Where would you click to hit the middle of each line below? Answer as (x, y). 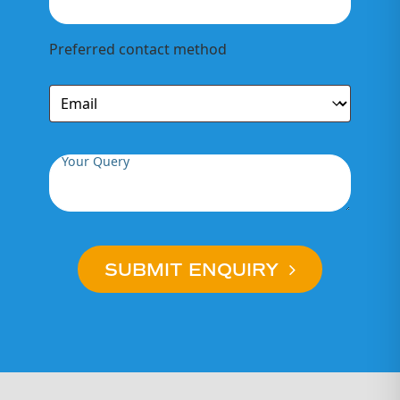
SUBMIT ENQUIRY (194, 270)
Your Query (96, 161)
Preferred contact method (138, 49)
